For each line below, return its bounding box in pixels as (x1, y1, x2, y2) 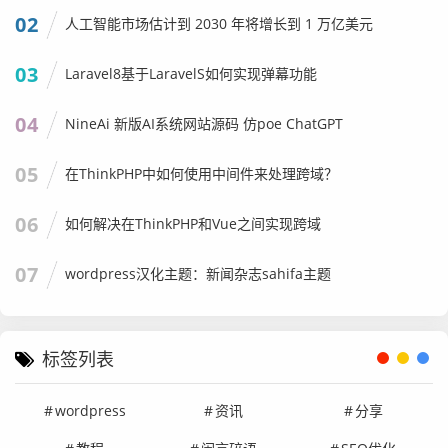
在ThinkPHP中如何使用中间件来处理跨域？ (65, 163, 338, 183)
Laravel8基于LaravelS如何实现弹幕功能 (65, 63, 317, 83)
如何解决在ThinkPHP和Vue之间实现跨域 (65, 213, 321, 233)
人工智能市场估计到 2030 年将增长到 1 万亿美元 (65, 13, 373, 33)
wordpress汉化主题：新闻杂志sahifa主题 (65, 263, 331, 283)
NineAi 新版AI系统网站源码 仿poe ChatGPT (65, 113, 343, 133)
